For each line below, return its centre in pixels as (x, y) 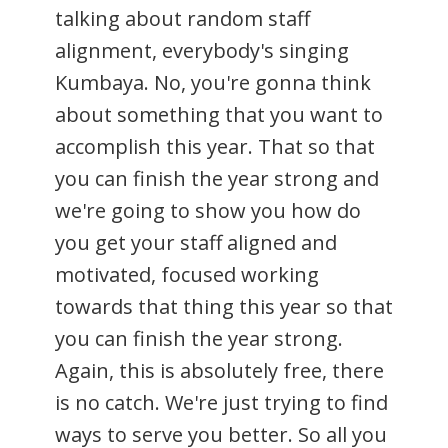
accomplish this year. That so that (215, 146)
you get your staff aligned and (196, 242)
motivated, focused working (187, 274)
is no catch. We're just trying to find (221, 402)
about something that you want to (219, 114)
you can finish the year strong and (217, 178)
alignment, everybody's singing (202, 50)
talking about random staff (182, 18)
